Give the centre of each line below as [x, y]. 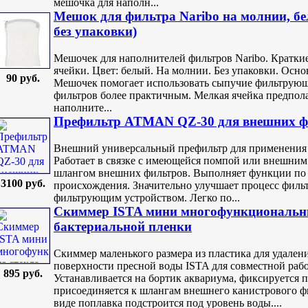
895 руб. [23, 274]
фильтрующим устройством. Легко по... [147, 197]
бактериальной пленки [123, 227]
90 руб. [23, 78]
